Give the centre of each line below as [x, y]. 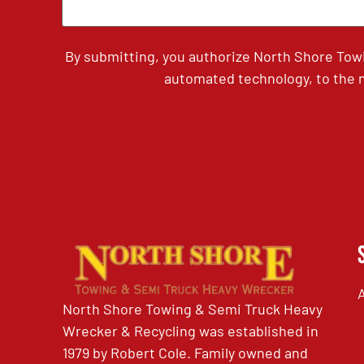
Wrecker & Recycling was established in [191, 331]
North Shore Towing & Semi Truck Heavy [193, 309]
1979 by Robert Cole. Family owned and [186, 353]
